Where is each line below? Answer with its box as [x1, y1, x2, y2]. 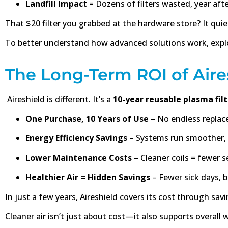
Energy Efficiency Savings [25, 132, 127, 144]
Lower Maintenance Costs [25, 152, 132, 163]
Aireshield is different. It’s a [5, 93, 113, 105]
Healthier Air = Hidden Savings [25, 172, 150, 183]
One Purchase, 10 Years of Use [25, 113, 149, 125]
